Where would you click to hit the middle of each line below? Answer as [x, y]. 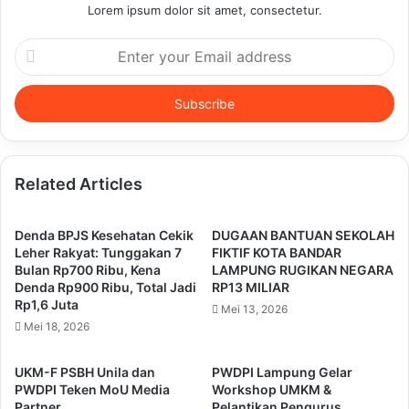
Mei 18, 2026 [57, 327]
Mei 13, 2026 [254, 309]
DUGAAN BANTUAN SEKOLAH [303, 236]
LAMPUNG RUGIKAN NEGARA [303, 270]
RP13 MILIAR [251, 288]
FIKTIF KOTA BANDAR [277, 253]
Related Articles [79, 184]
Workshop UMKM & [272, 390]
